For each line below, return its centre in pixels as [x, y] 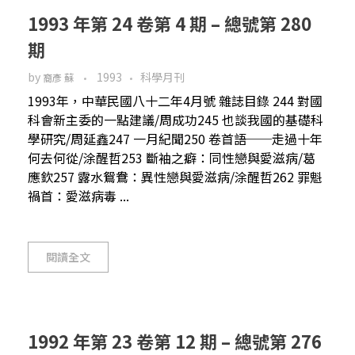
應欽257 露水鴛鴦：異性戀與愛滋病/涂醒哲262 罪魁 [175, 176]
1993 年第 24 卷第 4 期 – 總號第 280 [170, 23]
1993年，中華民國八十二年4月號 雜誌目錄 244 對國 [175, 100]
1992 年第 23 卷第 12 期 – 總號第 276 [175, 340]
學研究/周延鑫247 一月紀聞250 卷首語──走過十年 [175, 138]
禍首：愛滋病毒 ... [78, 195]
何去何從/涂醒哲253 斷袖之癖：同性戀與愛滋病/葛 [172, 157]
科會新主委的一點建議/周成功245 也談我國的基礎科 [176, 119]
